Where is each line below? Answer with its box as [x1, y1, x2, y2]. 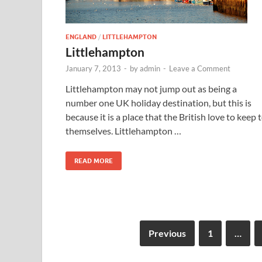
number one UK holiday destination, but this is [65, 96, 251, 108]
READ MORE [74, 156, 113, 165]
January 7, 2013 [65, 63, 121, 73]
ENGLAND [65, 32, 96, 41]
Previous [148, 227, 186, 239]
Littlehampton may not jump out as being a [65, 82, 237, 94]
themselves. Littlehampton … [65, 125, 181, 136]
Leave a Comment [169, 63, 230, 73]
